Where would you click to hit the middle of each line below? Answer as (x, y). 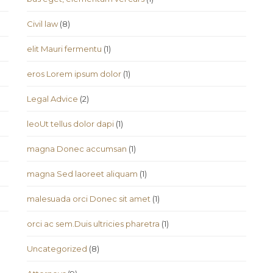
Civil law (42, 24)
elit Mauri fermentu (64, 49)
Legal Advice (52, 99)
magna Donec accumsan (77, 149)
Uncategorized (57, 249)
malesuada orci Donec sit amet (89, 199)
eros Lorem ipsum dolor (74, 74)
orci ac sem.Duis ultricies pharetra (93, 224)
